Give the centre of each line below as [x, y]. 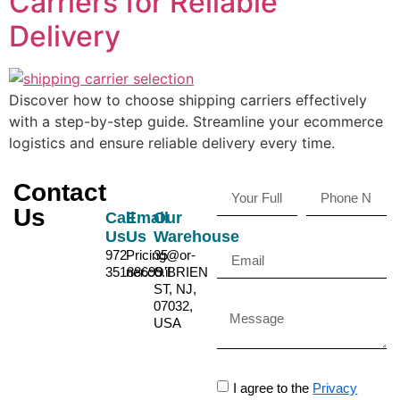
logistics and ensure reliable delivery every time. [172, 143]
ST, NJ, [175, 288]
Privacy [335, 387]
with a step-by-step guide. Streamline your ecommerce [196, 122]
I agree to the [273, 387]
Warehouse [197, 236]
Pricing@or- [160, 254]
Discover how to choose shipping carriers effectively [188, 100]
